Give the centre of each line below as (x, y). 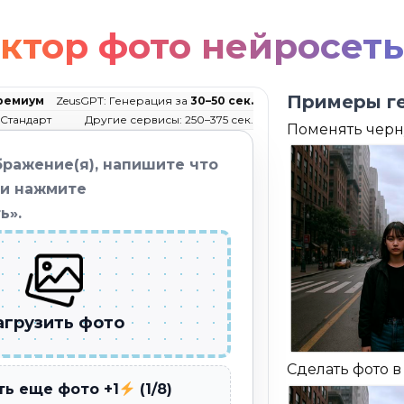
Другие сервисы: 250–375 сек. (169, 119)
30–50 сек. (221, 101)
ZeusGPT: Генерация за (123, 101)
